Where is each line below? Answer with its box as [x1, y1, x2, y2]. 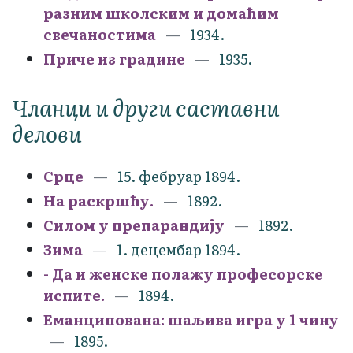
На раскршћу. [43, 189, 154, 211]
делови [12, 116, 82, 150]
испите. [43, 284, 105, 306]
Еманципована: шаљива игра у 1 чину [43, 308, 339, 330]
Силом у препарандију [43, 214, 225, 236]
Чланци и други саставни [12, 90, 280, 124]
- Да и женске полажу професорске [43, 262, 323, 284]
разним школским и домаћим [43, 2, 279, 24]
